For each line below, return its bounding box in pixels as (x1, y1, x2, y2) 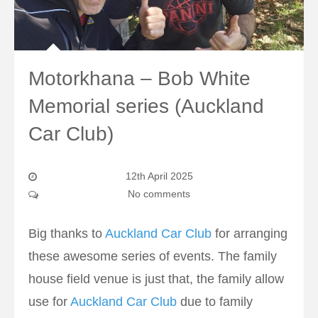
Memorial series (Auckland (28, 95, 264, 118)
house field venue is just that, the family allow (28, 272, 284, 287)
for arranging (212, 226, 287, 241)
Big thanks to (28, 226, 105, 241)
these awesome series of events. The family (28, 249, 277, 264)
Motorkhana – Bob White (28, 67, 251, 90)
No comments (128, 188, 190, 200)
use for (28, 295, 70, 309)
